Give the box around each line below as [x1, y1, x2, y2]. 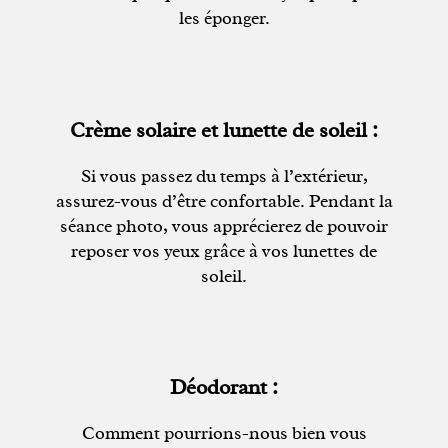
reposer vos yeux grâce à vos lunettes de [71, 239, 377, 262]
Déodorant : [170, 373, 278, 400]
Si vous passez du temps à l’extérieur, [80, 164, 368, 187]
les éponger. [178, 7, 270, 30]
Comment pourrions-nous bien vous [81, 421, 367, 444]
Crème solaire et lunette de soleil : [70, 116, 378, 143]
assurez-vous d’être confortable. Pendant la [55, 189, 393, 212]
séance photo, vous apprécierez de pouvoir [60, 214, 388, 237]
